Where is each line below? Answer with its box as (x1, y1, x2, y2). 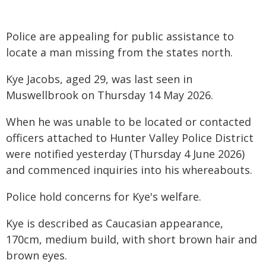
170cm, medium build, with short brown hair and (6, 232, 257, 246)
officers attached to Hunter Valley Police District (6, 131, 254, 145)
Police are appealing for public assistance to (6, 29, 234, 43)
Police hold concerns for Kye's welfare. (6, 189, 201, 204)
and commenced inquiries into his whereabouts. (6, 163, 252, 177)
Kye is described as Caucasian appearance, (6, 216, 223, 230)
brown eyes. (6, 248, 67, 262)
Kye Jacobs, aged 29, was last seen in (6, 72, 192, 86)
